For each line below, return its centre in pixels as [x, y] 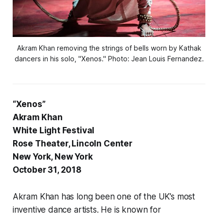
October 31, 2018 [48, 170]
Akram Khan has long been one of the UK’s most [104, 197]
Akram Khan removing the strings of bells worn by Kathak [109, 48]
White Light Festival [54, 131]
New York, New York [53, 157]
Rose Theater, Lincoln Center [72, 144]
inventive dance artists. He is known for [87, 210]
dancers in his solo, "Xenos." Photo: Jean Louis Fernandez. [109, 59]
